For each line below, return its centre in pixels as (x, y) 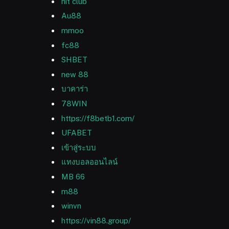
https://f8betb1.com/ (98, 118)
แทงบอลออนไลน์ (89, 162)
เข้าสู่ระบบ (79, 147)
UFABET (77, 133)
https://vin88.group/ (96, 220)
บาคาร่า (75, 89)
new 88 (75, 74)
